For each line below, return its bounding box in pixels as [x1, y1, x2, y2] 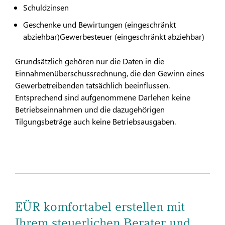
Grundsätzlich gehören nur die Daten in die [15, 55, 164, 66]
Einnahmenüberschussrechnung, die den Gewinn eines [15, 67, 204, 78]
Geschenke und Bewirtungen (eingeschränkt [23, 19, 176, 30]
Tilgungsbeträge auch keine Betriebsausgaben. [15, 116, 176, 127]
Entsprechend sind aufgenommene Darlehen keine [15, 91, 190, 102]
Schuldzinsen [23, 2, 69, 13]
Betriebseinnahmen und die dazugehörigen [15, 103, 165, 115]
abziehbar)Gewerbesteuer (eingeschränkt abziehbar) [23, 31, 204, 42]
